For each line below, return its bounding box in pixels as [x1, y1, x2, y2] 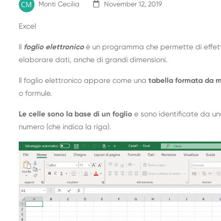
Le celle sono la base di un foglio [19, 110, 133, 118]
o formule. [19, 90, 52, 98]
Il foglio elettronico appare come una [19, 77, 149, 85]
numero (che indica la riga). [19, 123, 111, 131]
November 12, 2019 [104, 1, 162, 8]
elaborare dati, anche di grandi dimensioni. [19, 56, 168, 64]
